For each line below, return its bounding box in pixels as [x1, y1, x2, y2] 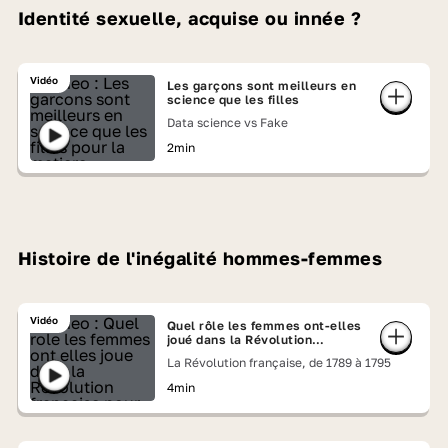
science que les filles [166, 92, 300, 107]
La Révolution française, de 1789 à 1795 [166, 355, 391, 370]
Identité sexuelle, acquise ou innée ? [17, 7, 362, 29]
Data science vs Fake [166, 115, 288, 130]
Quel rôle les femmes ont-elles [166, 318, 362, 333]
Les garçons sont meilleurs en [166, 78, 357, 93]
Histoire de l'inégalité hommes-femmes [17, 247, 383, 269]
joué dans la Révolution [166, 332, 313, 347]
